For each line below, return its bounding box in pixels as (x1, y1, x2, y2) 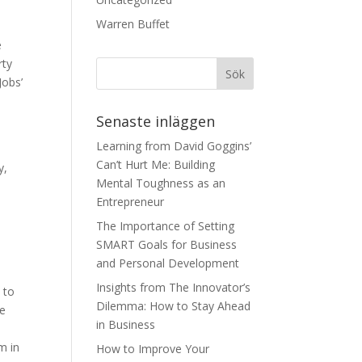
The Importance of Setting (96, 218, 235, 234)
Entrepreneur (96, 194, 165, 209)
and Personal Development (96, 255, 240, 271)
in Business (96, 317, 156, 332)
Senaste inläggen (96, 112, 216, 131)
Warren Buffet (96, 16, 170, 32)
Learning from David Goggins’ (96, 138, 252, 154)
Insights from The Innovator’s (96, 280, 251, 295)
